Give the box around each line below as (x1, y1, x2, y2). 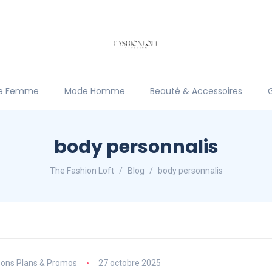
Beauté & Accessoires (150, 85, 243, 97)
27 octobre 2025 (98, 258, 161, 268)
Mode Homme (64, 85, 125, 97)
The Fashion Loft (49, 166, 114, 175)
